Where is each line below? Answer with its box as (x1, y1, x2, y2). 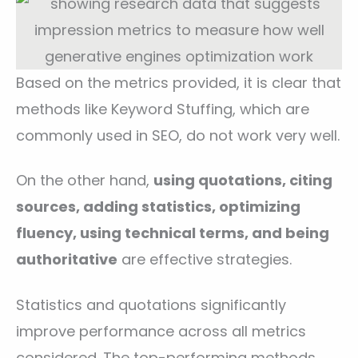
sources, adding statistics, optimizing (16, 197, 300, 217)
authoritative (16, 249, 117, 270)
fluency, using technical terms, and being (16, 223, 329, 244)
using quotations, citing (153, 170, 332, 191)
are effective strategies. (117, 249, 292, 270)
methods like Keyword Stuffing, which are (16, 98, 309, 119)
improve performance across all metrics (16, 320, 306, 341)
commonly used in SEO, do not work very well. (16, 125, 340, 145)
